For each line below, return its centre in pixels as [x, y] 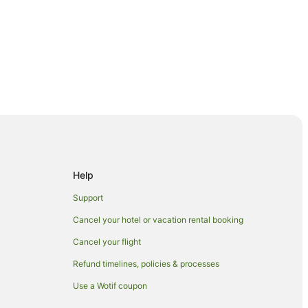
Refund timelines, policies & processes [146, 263]
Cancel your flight [107, 241]
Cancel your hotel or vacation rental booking [158, 219]
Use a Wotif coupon [110, 285]
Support [88, 197]
